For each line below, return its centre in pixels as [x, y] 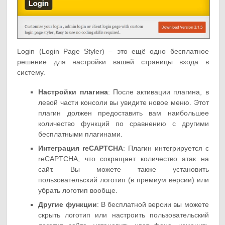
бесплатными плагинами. [81, 134]
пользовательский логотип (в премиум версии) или [124, 180]
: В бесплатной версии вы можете [153, 205]
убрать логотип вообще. [78, 191]
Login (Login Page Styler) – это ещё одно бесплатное [113, 51]
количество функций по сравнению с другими [124, 124]
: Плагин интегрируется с [166, 148]
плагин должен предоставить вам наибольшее [124, 113]
